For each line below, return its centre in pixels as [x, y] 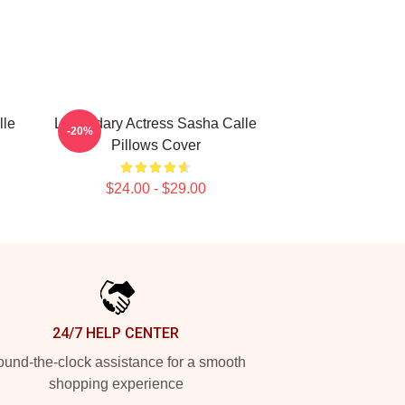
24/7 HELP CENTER [116, 333]
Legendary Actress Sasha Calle [155, 123]
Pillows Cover [155, 145]
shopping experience [116, 384]
